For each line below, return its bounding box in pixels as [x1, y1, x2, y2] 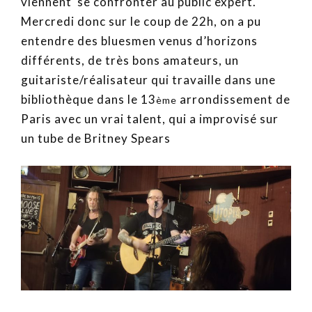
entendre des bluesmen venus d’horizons [21, 33, 258, 49]
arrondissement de [177, 92, 290, 107]
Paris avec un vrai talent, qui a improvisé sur [21, 111, 279, 127]
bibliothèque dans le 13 [21, 92, 156, 107]
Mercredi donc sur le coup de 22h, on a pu [21, 14, 261, 29]
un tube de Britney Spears [21, 131, 171, 146]
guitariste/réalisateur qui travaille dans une [21, 72, 276, 88]
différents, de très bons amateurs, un [21, 53, 239, 68]
